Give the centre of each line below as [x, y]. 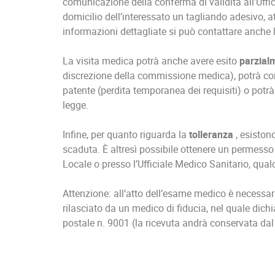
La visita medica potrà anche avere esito [151, 61]
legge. [76, 105]
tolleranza [212, 135]
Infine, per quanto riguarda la [126, 135]
